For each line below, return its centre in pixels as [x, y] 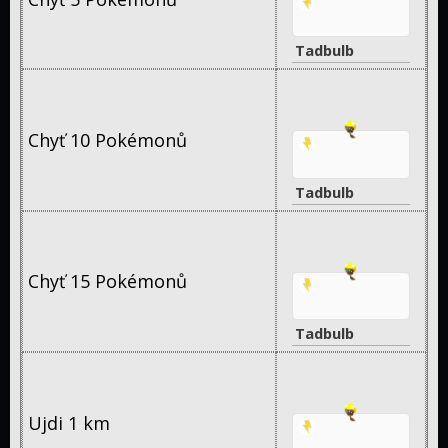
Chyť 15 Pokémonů [107, 281]
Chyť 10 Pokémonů [107, 140]
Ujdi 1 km [69, 422]
